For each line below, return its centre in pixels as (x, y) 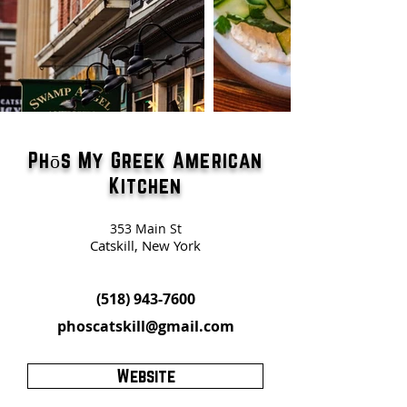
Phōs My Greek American (145, 160)
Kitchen (145, 185)
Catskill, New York (145, 245)
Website (145, 376)
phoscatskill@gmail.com (145, 326)
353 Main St (145, 228)
